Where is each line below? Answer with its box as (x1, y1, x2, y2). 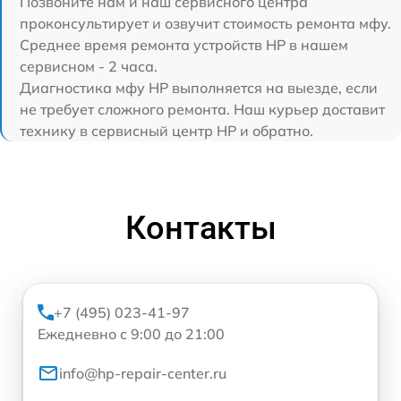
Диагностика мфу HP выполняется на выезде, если (20, 79, 378, 98)
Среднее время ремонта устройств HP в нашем (20, 36, 348, 55)
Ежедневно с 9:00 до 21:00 (38, 325, 225, 344)
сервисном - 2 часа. (20, 57, 158, 76)
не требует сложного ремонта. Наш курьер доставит (20, 100, 385, 119)
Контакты (124, 209, 277, 248)
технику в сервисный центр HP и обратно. (20, 122, 313, 141)
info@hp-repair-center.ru (59, 364, 226, 383)
